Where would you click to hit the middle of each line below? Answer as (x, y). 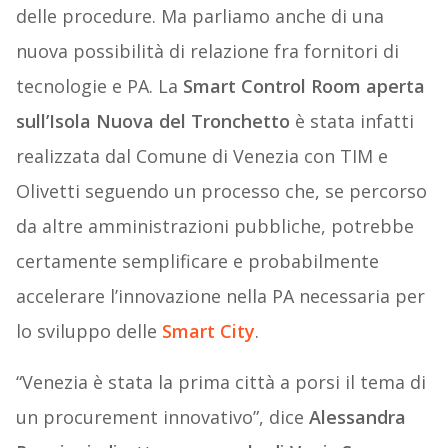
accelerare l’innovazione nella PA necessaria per (220, 296)
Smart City (208, 331)
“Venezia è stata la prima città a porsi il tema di (220, 382)
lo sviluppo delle (88, 331)
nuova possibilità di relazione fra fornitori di (207, 51)
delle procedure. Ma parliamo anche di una (199, 16)
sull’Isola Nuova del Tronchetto (152, 121)
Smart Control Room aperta (301, 86)
